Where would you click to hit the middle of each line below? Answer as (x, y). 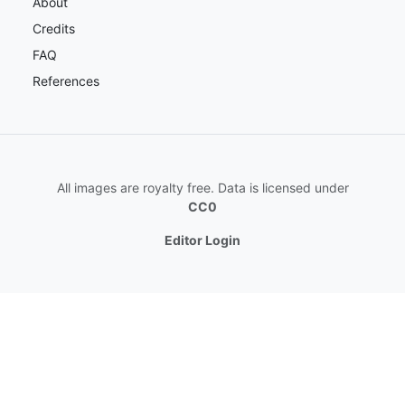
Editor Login (202, 240)
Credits (54, 29)
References (66, 81)
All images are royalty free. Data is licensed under (202, 188)
